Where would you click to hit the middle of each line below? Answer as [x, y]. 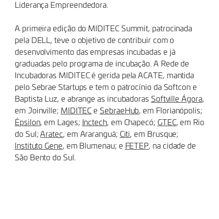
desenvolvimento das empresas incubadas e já [95, 51]
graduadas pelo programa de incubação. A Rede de [102, 63]
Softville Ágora [176, 98]
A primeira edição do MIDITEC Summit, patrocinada [104, 28]
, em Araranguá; [91, 133]
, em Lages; [61, 122]
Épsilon [28, 122]
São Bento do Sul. [45, 157]
